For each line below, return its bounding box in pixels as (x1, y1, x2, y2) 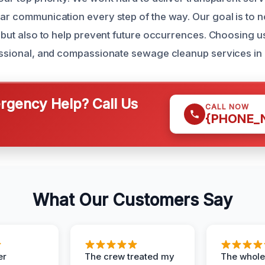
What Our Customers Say (33, 190, 232, 210)
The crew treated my (85, 251, 174, 262)
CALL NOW (205, 102, 249, 111)
